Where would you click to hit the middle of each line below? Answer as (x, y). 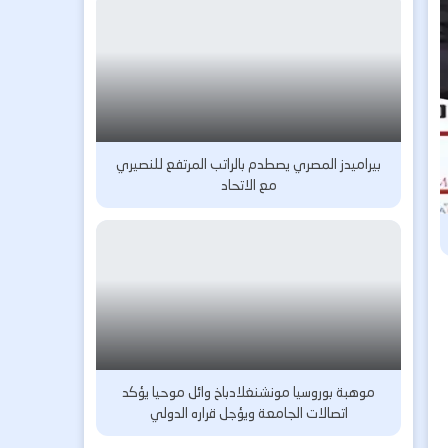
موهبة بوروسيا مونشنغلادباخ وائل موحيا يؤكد (249, 392)
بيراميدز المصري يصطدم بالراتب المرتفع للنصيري (249, 164)
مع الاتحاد (248, 185)
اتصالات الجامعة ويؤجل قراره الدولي (248, 413)
